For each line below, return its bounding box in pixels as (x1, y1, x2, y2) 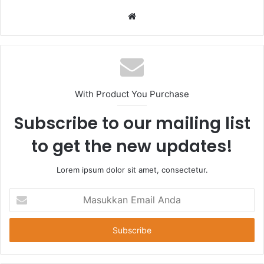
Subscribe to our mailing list (14, 111, 250, 135)
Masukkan (9, 188, 46, 198)
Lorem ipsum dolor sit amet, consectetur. (56, 164, 208, 174)
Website (136, 9, 169, 21)
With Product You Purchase (75, 88, 189, 100)
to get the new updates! (31, 134, 233, 158)
